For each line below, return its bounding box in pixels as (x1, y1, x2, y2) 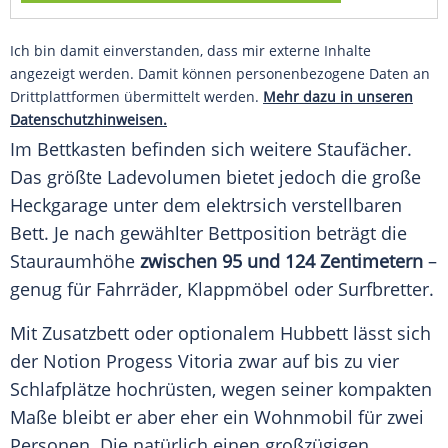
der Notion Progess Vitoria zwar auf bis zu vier (10, 349, 399, 374)
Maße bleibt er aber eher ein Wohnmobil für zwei (10, 405, 424, 430)
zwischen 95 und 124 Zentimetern (140, 249, 423, 274)
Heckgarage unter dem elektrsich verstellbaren (10, 193, 402, 218)
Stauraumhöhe (10, 249, 140, 274)
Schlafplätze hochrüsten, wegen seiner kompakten (10, 377, 432, 402)
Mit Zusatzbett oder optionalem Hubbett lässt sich (10, 321, 431, 346)
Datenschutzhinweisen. (10, 110, 167, 130)
